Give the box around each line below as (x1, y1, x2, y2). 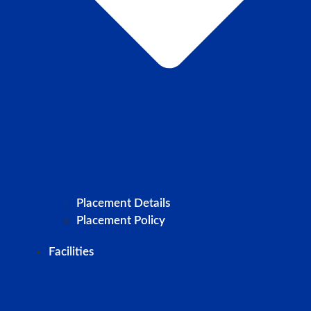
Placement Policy (76, 214, 165, 226)
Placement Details (76, 196, 170, 209)
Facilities (49, 245, 94, 258)
